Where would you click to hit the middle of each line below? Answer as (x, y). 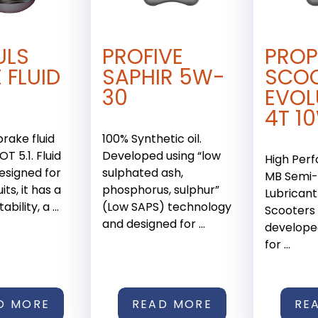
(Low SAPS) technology (167, 207)
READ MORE (172, 305)
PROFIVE (143, 57)
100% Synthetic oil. (152, 139)
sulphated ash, (143, 173)
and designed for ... (154, 224)
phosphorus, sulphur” (161, 190)
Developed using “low (162, 156)
